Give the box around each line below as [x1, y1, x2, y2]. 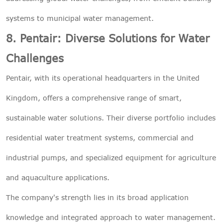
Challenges [6, 51, 64, 64]
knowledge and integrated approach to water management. [6, 213, 216, 222]
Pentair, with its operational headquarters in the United [6, 73, 200, 82]
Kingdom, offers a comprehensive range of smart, [6, 93, 182, 102]
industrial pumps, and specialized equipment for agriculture [6, 153, 216, 162]
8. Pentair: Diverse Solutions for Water [6, 31, 210, 44]
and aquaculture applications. [6, 173, 110, 182]
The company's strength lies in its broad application [6, 193, 189, 202]
